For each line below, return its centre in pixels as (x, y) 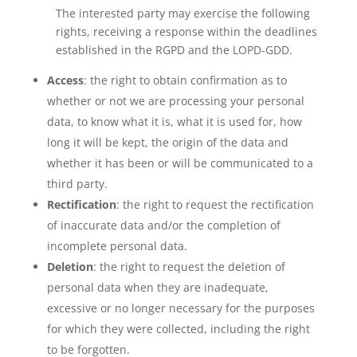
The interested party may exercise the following (182, 13)
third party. (77, 184)
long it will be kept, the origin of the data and (167, 142)
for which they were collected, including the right (178, 329)
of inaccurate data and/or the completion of (163, 225)
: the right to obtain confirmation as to (185, 80)
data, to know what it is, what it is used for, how (174, 122)
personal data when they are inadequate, (157, 287)
